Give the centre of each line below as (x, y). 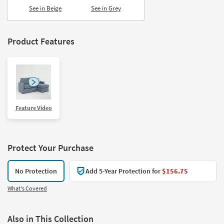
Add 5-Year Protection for (124, 171)
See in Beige (45, 8)
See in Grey (106, 8)
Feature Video (33, 107)
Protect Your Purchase (50, 147)
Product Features (41, 41)
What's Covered (27, 188)
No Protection (36, 171)
